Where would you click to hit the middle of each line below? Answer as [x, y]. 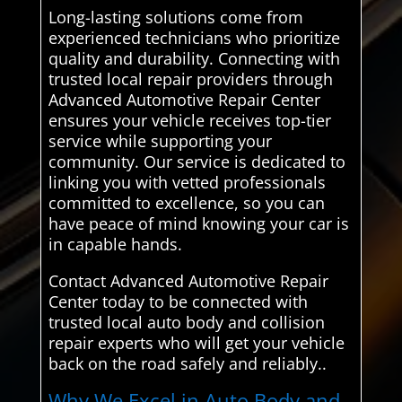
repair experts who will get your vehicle [196, 343]
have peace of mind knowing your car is [198, 224]
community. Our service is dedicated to [197, 162]
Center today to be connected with [178, 302]
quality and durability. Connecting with [194, 59]
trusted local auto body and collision [186, 323]
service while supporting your [160, 141]
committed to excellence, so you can [186, 203]
